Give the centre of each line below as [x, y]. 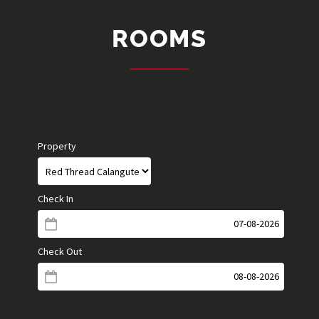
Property [57, 146]
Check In [56, 198]
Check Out [60, 251]
